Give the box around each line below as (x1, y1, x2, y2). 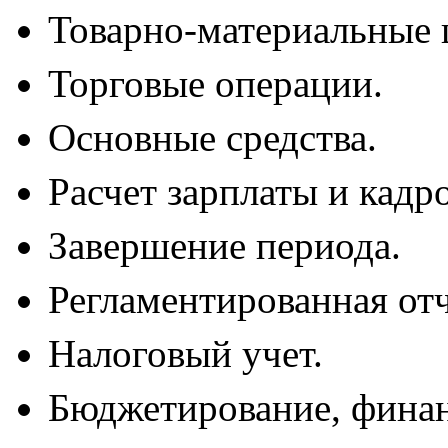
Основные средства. (48, 116, 377, 160)
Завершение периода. (48, 224, 401, 268)
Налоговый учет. (48, 332, 323, 376)
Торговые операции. (48, 62, 383, 106)
